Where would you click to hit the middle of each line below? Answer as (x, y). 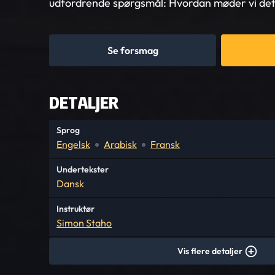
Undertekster (83, 169)
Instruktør (76, 209)
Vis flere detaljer (210, 251)
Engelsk (73, 144)
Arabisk (120, 144)
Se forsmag (133, 50)
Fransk (165, 144)
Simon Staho (84, 223)
